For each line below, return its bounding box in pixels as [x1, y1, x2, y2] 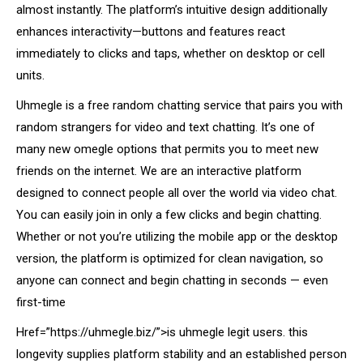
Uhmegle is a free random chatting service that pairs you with [16, 98, 343, 113]
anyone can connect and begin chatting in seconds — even [16, 273, 328, 288]
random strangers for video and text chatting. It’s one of [16, 120, 315, 135]
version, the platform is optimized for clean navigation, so [16, 251, 323, 266]
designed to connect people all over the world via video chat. [16, 186, 337, 200]
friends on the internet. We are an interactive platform [16, 164, 301, 178]
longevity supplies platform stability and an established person [16, 347, 347, 361]
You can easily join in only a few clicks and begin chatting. [16, 207, 322, 222]
